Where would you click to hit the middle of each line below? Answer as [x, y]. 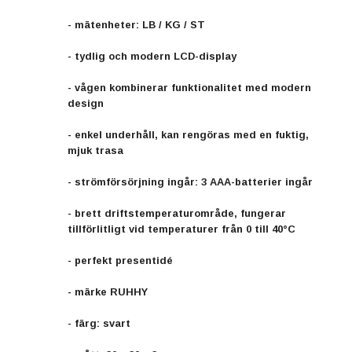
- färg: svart [99, 323]
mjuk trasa [95, 150]
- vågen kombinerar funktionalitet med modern [189, 87]
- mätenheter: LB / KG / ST [136, 24]
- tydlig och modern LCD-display [152, 56]
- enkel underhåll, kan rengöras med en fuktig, [188, 134]
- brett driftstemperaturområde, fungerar [177, 213]
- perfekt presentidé [120, 260]
